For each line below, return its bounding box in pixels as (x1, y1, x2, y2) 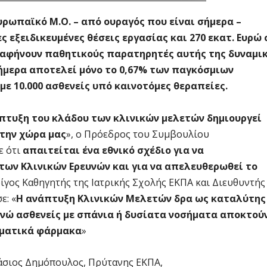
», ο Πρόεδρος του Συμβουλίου (66, 128, 209, 141)
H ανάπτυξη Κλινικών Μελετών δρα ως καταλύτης (16, 192, 266, 206)
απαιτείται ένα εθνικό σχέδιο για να (23, 144, 204, 157)
